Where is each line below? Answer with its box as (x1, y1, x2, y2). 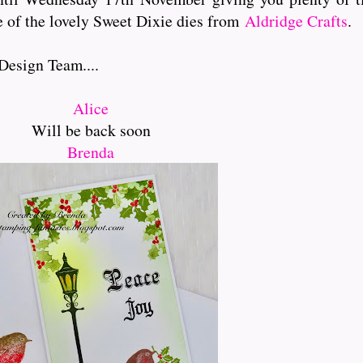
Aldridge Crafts (245, 10, 348, 32)
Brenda (67, 141, 114, 163)
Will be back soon (31, 119, 151, 141)
